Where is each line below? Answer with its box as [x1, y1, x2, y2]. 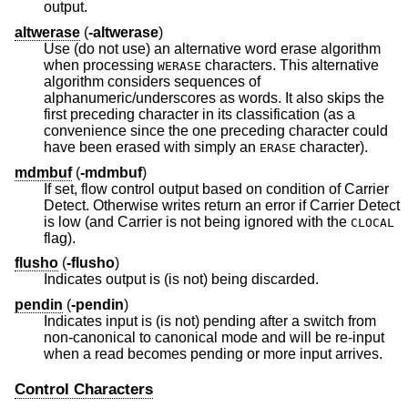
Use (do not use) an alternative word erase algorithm [44, 40, 381, 56]
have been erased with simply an [44, 138, 260, 155]
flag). [44, 229, 76, 246]
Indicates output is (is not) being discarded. [44, 271, 319, 288]
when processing [44, 56, 158, 73]
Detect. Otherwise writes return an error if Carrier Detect [44, 197, 93, 213]
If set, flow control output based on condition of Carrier [44, 180, 389, 197]
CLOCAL [351, 215, 394, 229]
